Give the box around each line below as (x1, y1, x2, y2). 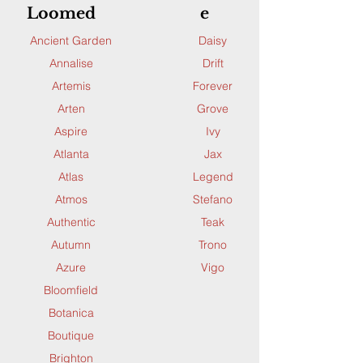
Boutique (48, 327, 94, 343)
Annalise (49, 55, 93, 70)
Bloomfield (44, 282, 98, 297)
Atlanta (53, 146, 89, 161)
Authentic (46, 214, 96, 229)
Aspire (54, 123, 88, 139)
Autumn (51, 237, 91, 252)
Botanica (48, 305, 94, 320)
